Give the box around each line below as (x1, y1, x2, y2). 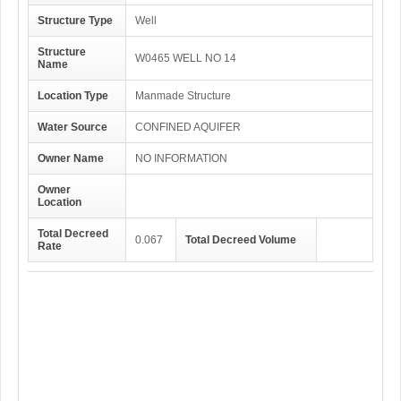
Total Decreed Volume (185, 234, 296, 246)
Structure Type (38, 14, 113, 27)
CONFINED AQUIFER (135, 121, 241, 133)
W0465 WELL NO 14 (135, 52, 236, 64)
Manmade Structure (135, 90, 231, 102)
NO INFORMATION (135, 152, 227, 165)
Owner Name (38, 152, 104, 165)
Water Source (38, 121, 107, 133)
